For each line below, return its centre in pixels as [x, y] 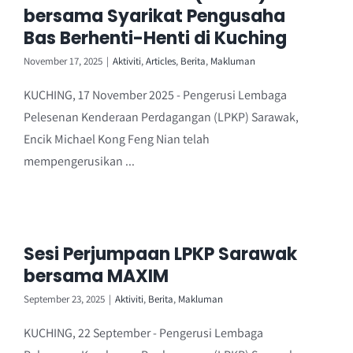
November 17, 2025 [63, 61]
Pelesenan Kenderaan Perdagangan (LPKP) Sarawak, [161, 117]
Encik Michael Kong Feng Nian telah [117, 139]
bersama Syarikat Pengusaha [154, 16]
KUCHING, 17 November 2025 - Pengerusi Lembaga [155, 95]
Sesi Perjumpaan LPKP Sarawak [160, 254]
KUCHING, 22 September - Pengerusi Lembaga [143, 333]
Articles [161, 61]
